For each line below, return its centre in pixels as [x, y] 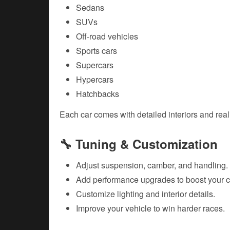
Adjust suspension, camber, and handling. [152, 165]
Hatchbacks [98, 94]
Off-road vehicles [107, 36]
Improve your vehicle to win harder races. [150, 208]
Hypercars [95, 80]
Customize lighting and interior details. [146, 194]
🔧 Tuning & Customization [139, 144]
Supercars [95, 65]
